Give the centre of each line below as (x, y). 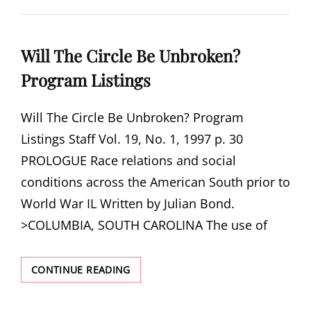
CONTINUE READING (81, 270)
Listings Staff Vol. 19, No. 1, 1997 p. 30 (132, 139)
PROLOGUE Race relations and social (128, 160)
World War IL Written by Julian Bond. (128, 203)
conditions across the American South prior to (155, 182)
